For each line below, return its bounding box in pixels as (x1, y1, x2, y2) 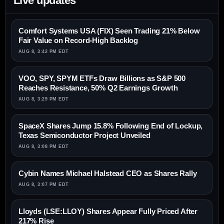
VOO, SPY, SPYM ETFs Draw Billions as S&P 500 (18, 74, 186, 83)
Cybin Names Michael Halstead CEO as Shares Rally (18, 169, 197, 178)
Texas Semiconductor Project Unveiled (18, 131, 150, 140)
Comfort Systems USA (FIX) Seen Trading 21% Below (18, 26, 200, 35)
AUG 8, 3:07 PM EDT (18, 182, 69, 187)
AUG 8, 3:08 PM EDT (18, 144, 69, 149)
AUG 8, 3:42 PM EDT (18, 49, 69, 54)
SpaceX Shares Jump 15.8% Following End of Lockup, (18, 121, 203, 130)
